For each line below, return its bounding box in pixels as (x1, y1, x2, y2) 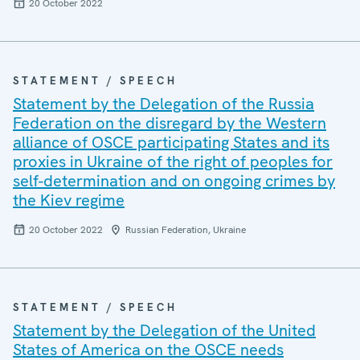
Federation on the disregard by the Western (13, 112, 326, 133)
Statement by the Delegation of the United (13, 320, 316, 341)
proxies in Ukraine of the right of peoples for (13, 151, 333, 172)
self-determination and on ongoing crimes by (13, 170, 335, 191)
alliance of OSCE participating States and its (13, 132, 329, 153)
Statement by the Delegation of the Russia (13, 93, 314, 114)
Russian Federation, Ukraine (125, 223, 246, 236)
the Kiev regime (13, 190, 125, 211)
